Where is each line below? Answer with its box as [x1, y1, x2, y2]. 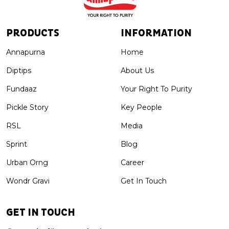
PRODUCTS [6, 27, 59, 39]
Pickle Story [6, 102, 49, 112]
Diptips [6, 65, 31, 75]
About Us [121, 65, 154, 75]
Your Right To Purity [121, 84, 192, 94]
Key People [121, 102, 162, 112]
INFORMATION [121, 27, 192, 39]
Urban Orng [6, 157, 48, 167]
